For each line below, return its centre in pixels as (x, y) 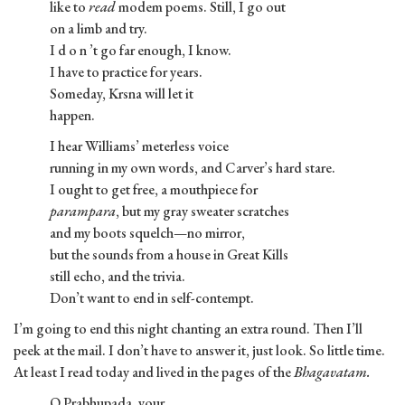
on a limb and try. (99, 29)
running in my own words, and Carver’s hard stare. (193, 168)
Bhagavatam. (332, 372)
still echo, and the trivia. (118, 277)
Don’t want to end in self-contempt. (152, 298)
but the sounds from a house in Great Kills (169, 255)
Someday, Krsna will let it (122, 94)
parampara (83, 212)
